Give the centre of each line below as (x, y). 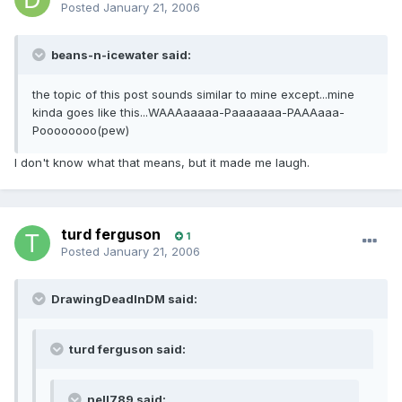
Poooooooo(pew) (81, 131)
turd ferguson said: (126, 350)
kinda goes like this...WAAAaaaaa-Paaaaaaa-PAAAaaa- (188, 113)
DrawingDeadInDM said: (123, 299)
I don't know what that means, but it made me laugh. (162, 163)
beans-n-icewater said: (120, 55)
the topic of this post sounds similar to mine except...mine (193, 95)
